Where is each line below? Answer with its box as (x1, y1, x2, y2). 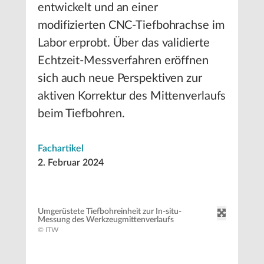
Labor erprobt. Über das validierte (38, 37, 210, 49)
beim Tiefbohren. (38, 108, 125, 120)
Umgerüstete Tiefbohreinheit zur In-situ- (38, 207, 181, 216)
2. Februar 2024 (38, 158, 104, 167)
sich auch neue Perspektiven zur (38, 72, 202, 84)
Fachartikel (38, 144, 84, 153)
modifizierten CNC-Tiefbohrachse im (38, 19, 225, 31)
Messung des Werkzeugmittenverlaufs (38, 216, 174, 224)
